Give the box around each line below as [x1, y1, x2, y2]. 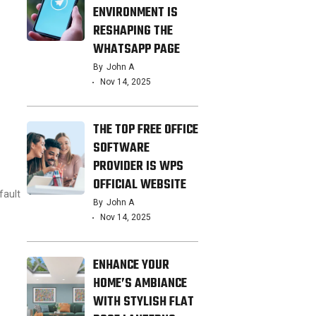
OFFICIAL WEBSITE [92, 175, 186, 196]
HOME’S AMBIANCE [92, 274, 187, 295]
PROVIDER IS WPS [92, 157, 183, 178]
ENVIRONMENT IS [92, 3, 178, 24]
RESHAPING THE [92, 21, 173, 42]
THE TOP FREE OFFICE [92, 120, 198, 141]
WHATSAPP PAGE [92, 39, 180, 61]
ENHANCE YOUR [92, 255, 169, 276]
